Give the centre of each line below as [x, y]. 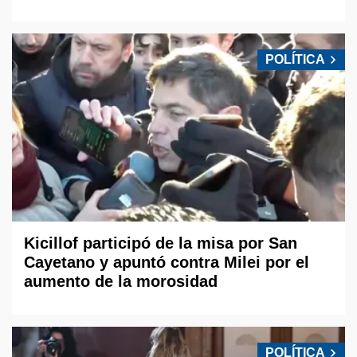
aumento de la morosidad [121, 281]
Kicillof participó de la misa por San [161, 243]
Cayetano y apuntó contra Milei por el [167, 262]
